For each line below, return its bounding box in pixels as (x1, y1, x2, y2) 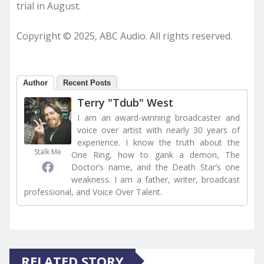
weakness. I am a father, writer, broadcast (71, 173, 240, 185)
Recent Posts (63, 78, 111, 87)
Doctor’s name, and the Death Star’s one (71, 161, 240, 173)
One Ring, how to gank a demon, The (71, 148, 240, 160)
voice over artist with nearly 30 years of (77, 124, 240, 136)
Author (23, 78, 48, 87)
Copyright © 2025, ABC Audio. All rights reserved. (16, 29, 232, 42)
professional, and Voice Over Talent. (24, 186, 162, 197)
